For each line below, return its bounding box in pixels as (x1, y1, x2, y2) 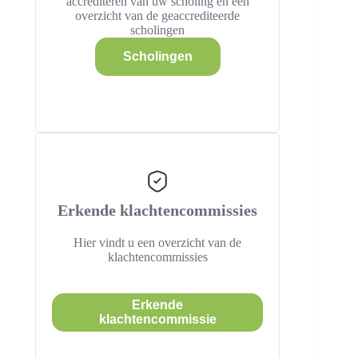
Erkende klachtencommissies (58, 201, 258, 219)
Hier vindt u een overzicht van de (74, 236, 242, 249)
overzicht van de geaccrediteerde (75, 9, 241, 22)
